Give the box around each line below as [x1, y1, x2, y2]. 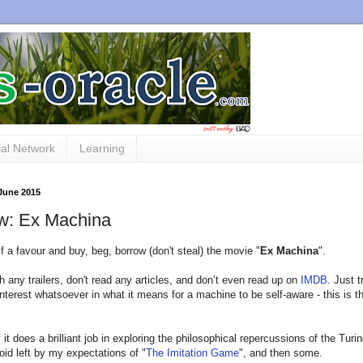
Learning [79, 142, 125, 156]
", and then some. [239, 347, 322, 360]
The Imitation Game [146, 347, 239, 360]
